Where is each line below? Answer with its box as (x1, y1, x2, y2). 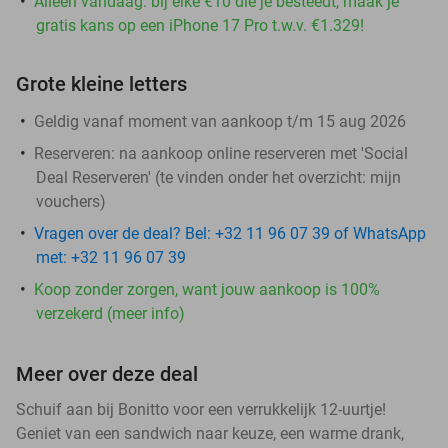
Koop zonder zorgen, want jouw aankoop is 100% (34, 279, 380, 299)
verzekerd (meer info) (36, 303, 185, 323)
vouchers (36, 191, 100, 211)
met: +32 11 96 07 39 (36, 247, 186, 267)
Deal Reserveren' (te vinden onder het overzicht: (36, 167, 370, 187)
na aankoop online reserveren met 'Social (115, 143, 408, 163)
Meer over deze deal (16, 361, 198, 386)
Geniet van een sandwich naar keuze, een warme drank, (16, 423, 404, 443)
